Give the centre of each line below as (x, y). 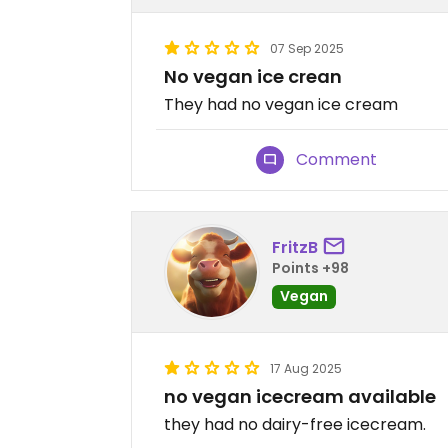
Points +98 (310, 267)
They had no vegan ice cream (281, 104)
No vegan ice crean (253, 76)
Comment (337, 159)
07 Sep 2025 (307, 48)
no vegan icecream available (300, 396)
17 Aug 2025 (306, 368)
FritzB (295, 247)
